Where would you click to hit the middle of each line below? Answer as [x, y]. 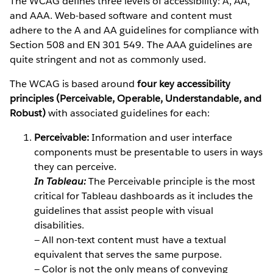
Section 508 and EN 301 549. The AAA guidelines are [131, 44]
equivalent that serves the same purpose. [128, 254]
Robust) [28, 113]
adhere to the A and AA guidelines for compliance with [135, 30]
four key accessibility [184, 83]
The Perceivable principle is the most [171, 181]
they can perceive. [76, 166]
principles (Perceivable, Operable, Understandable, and [136, 98]
